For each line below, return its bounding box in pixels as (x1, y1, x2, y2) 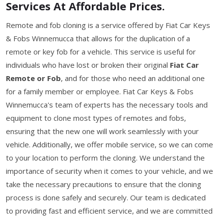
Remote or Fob (6, 73, 61, 83)
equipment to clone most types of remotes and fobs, (6, 113, 186, 123)
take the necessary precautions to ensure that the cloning (6, 179, 201, 189)
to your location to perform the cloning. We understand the (6, 153, 205, 163)
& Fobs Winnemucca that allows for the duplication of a (6, 33, 190, 43)
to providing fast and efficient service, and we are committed (6, 206, 213, 216)
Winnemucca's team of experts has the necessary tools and (6, 100, 208, 110)
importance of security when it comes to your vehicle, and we (6, 166, 213, 176)
